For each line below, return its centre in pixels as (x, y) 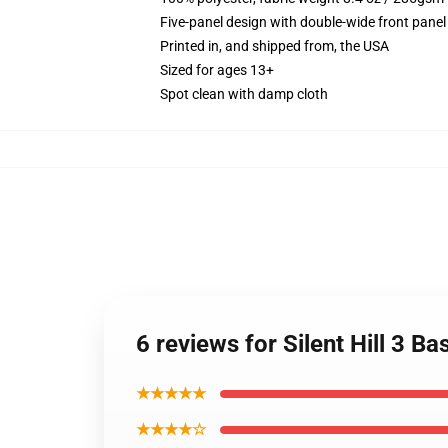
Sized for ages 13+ (217, 70)
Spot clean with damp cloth (244, 94)
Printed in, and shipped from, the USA (274, 46)
